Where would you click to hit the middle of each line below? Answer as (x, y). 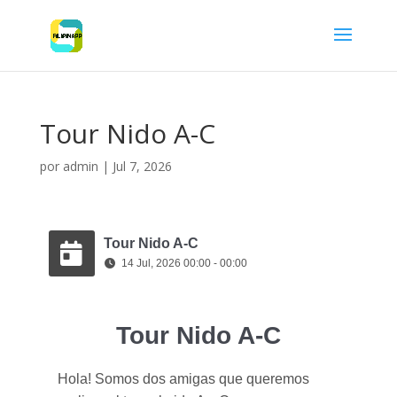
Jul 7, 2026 (142, 166)
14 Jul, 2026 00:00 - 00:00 (184, 263)
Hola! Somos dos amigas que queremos (183, 379)
